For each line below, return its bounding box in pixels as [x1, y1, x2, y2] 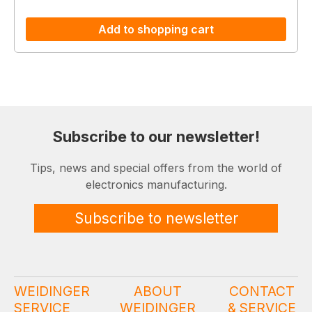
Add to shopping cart [98, 22, 214, 36]
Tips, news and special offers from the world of [30, 161, 282, 175]
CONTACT [229, 282, 295, 299]
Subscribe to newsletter [74, 210, 238, 228]
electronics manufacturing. [85, 178, 227, 192]
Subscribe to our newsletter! [52, 127, 260, 146]
